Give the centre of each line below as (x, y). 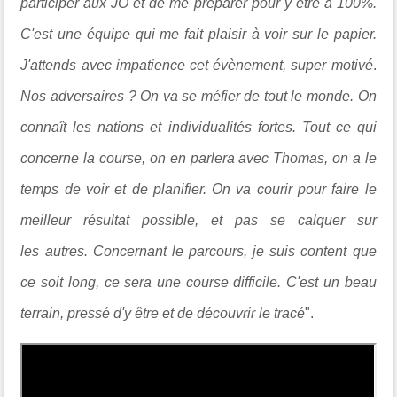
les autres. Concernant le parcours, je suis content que (198, 251)
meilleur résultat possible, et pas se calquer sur (198, 220)
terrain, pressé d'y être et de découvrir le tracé (163, 313)
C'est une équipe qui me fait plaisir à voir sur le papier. (198, 34)
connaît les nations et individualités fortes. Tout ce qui (198, 127)
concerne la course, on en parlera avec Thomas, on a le (198, 158)
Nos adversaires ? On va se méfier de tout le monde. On (198, 96)
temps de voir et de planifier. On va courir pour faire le (198, 189)
